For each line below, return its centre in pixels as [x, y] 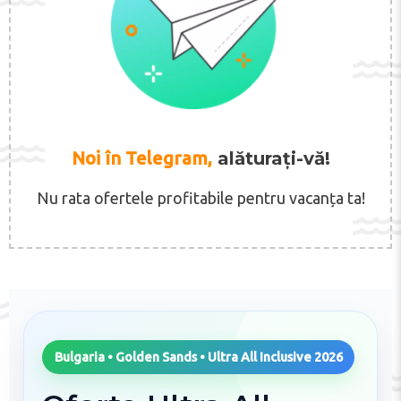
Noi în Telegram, [141, 158]
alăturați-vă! [271, 158]
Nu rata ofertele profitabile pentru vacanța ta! [200, 197]
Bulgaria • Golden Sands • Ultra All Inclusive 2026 [198, 358]
